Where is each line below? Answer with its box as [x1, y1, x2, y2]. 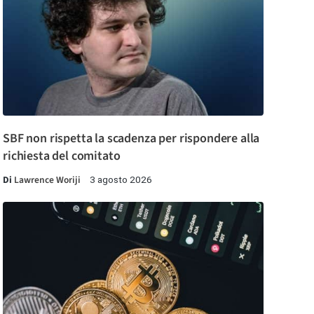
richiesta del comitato [3, 147, 121, 165]
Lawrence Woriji [14, 173, 81, 187]
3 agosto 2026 [90, 174, 152, 186]
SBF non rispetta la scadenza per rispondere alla [3, 130, 260, 148]
